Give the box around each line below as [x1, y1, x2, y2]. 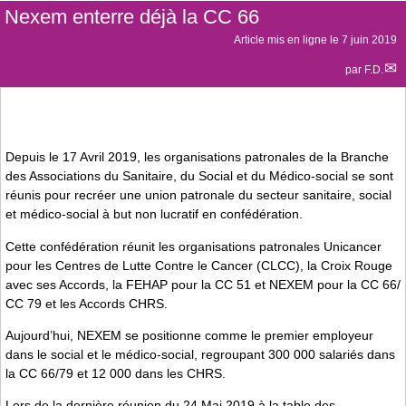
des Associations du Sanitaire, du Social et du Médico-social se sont [5, 169, 393, 184]
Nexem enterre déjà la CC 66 [5, 5, 259, 28]
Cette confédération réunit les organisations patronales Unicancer [5, 238, 382, 254]
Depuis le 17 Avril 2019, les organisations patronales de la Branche [5, 150, 389, 165]
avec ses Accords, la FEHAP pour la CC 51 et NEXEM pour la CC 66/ [5, 276, 401, 292]
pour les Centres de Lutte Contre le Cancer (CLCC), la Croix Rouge [5, 257, 392, 273]
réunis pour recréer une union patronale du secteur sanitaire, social [5, 188, 391, 203]
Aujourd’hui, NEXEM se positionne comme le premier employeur [5, 328, 373, 343]
